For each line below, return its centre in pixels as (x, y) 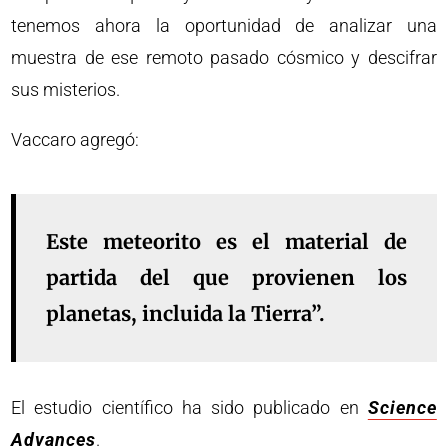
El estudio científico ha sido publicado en (189, 407)
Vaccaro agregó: (75, 139)
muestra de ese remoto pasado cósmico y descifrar (224, 57)
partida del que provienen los (226, 277)
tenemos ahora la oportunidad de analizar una (224, 25)
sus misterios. (66, 89)
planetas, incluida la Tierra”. (186, 313)
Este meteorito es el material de (226, 241)
